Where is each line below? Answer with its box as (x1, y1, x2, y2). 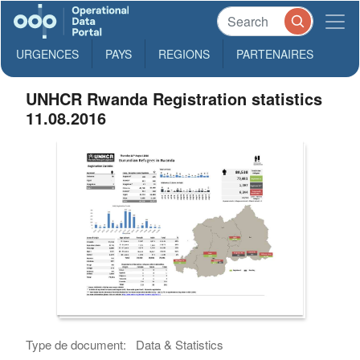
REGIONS (158, 46, 210, 62)
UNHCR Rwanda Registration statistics (26, 87, 323, 110)
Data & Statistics (136, 335, 224, 353)
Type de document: (26, 335, 127, 353)
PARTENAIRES (236, 46, 313, 62)
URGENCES (16, 46, 79, 62)
